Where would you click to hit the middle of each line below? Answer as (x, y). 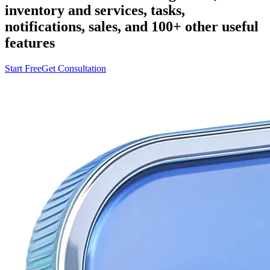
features (30, 42)
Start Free (23, 68)
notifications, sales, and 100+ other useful (132, 26)
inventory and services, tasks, (95, 10)
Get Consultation (74, 68)
